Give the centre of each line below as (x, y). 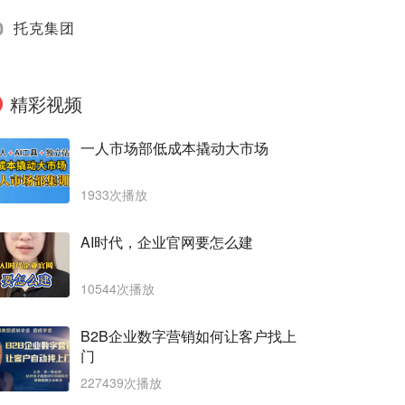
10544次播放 (118, 288)
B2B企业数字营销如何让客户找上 (188, 336)
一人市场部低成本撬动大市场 (174, 148)
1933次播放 (114, 194)
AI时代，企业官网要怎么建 (167, 242)
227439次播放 (121, 382)
